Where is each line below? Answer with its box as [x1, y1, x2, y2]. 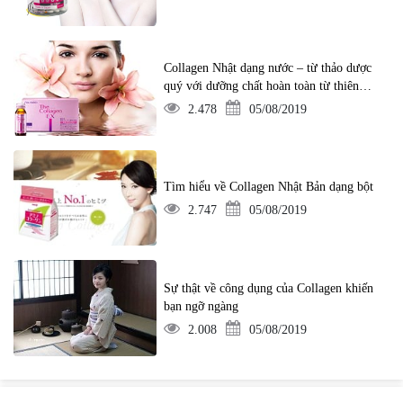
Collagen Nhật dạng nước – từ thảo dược [164, 61, 372, 76]
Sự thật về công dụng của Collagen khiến [164, 281, 374, 295]
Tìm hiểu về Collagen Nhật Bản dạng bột [164, 180, 374, 194]
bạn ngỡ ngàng [164, 299, 239, 313]
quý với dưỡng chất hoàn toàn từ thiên [164, 79, 360, 94]
